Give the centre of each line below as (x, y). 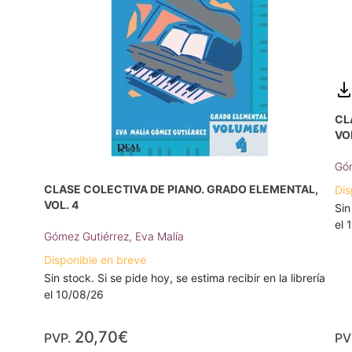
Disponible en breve (95, 260)
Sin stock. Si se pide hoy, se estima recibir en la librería (185, 278)
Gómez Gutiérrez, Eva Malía (114, 236)
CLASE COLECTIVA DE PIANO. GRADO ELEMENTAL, (181, 189)
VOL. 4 (61, 205)
